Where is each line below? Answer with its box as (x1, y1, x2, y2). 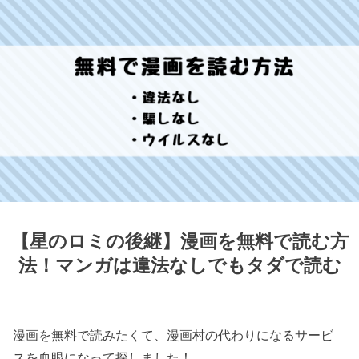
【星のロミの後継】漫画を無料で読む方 (10, 231, 349, 252)
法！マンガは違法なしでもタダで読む (18, 255, 341, 276)
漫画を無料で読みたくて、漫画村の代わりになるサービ (13, 328, 334, 343)
